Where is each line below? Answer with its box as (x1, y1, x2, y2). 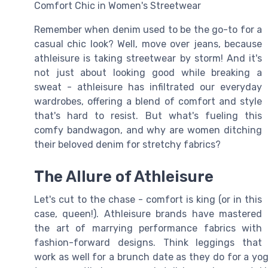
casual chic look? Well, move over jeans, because (34, 38, 262, 50)
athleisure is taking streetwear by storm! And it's (34, 53, 262, 64)
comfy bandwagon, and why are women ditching (34, 124, 262, 136)
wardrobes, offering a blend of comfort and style (34, 96, 262, 107)
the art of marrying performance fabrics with (34, 223, 262, 234)
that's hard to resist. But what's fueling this (34, 110, 262, 121)
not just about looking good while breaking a (34, 67, 262, 78)
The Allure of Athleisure (34, 167, 214, 186)
